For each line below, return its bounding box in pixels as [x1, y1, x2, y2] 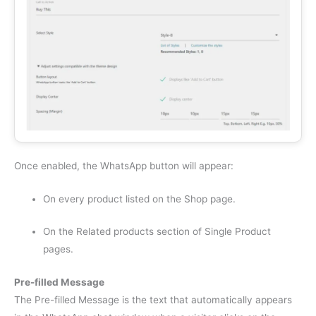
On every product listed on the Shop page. [43, 193, 236, 205]
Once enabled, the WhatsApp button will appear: [14, 160, 233, 172]
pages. [43, 243, 74, 255]
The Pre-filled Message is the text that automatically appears [14, 293, 292, 305]
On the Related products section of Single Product [43, 225, 272, 237]
